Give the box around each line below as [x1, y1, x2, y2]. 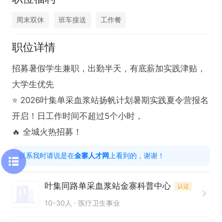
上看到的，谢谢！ [109, 151, 165, 160]
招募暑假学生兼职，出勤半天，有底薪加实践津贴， [11, 63, 206, 74]
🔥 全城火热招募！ [11, 127, 82, 137]
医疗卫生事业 [78, 198, 120, 207]
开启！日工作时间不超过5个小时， [11, 111, 143, 121]
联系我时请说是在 [19, 151, 75, 160]
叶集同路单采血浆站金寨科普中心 [44, 181, 171, 191]
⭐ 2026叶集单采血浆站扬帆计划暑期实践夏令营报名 [11, 95, 209, 106]
